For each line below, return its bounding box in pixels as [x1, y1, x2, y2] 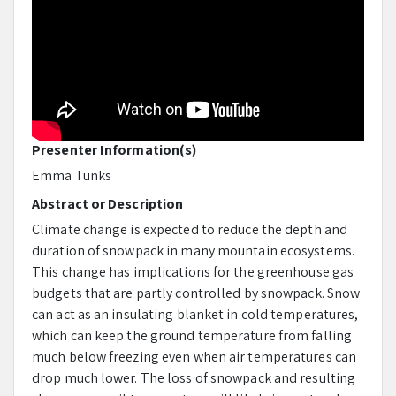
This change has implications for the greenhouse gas [32, 263, 354, 282]
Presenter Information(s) [32, 141, 197, 160]
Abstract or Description [32, 194, 184, 214]
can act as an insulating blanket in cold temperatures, [32, 305, 359, 324]
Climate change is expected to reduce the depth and [32, 220, 348, 240]
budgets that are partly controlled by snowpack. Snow [32, 284, 361, 303]
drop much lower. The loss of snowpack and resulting [32, 369, 356, 388]
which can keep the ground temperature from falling [32, 326, 353, 346]
